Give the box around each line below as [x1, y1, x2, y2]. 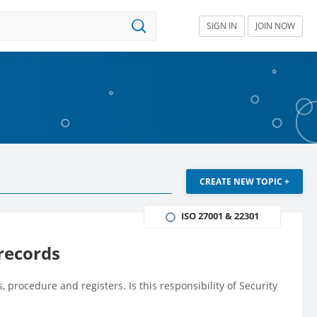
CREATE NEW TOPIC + [199, 175, 289, 188]
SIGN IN [207, 19, 237, 32]
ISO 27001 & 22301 [181, 209, 259, 223]
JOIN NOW [255, 19, 295, 32]
